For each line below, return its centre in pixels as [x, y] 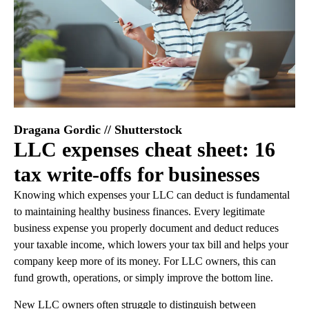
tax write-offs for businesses [137, 174]
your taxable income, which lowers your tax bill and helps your [151, 245]
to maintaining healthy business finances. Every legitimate [139, 211]
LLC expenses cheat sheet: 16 [144, 149]
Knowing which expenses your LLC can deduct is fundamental [152, 195]
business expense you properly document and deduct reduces [146, 228]
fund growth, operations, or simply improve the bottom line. [143, 278]
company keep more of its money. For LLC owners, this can [145, 261]
